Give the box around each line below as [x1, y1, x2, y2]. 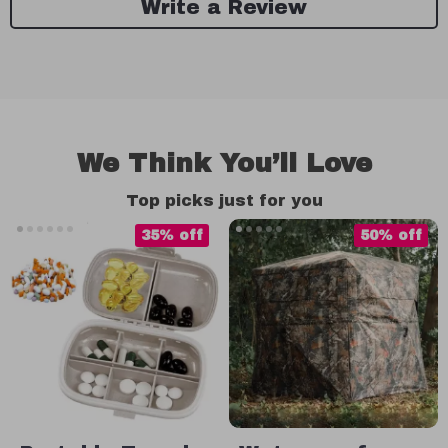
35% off [141, 228, 203, 243]
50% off [360, 228, 422, 243]
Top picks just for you [125, 192, 323, 209]
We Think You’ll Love [76, 149, 372, 177]
